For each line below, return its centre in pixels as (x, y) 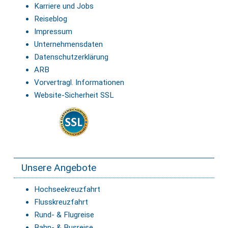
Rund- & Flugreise (64, 215)
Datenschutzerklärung (71, 57)
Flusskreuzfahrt (61, 202)
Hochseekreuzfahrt (67, 189)
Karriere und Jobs (64, 6)
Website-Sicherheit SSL (74, 95)
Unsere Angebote (59, 167)
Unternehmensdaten (68, 44)
